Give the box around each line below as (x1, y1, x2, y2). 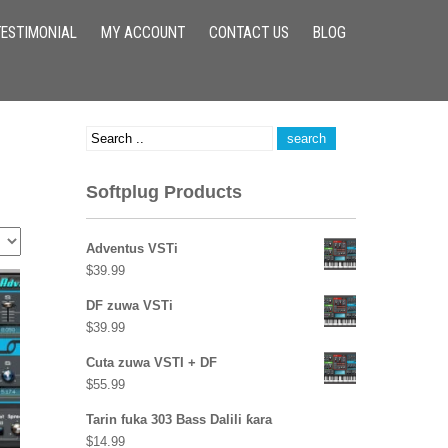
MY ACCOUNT (101, 24, 185, 42)
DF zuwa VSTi (86, 298, 173, 313)
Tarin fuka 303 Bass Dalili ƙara (86, 412, 272, 427)
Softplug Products (86, 182, 242, 202)
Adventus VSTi (86, 241, 178, 256)
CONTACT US (209, 24, 289, 42)
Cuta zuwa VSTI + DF (86, 355, 217, 370)
